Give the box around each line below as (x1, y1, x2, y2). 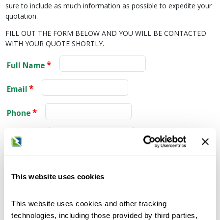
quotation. (5, 11, 38, 21)
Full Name (6, 60, 45, 71)
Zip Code (6, 203, 41, 214)
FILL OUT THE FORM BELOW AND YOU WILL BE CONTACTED (5, 28, 206, 38)
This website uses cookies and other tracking (11, 199, 166, 208)
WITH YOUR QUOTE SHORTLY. (5, 38, 104, 48)
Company (5, 131, 41, 141)
